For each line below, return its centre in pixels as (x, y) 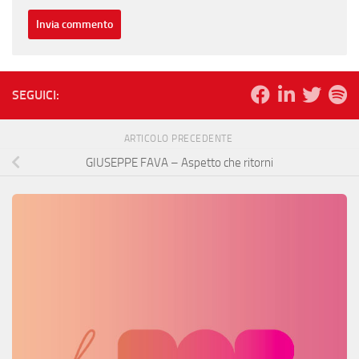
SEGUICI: (36, 95)
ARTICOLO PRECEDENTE (179, 138)
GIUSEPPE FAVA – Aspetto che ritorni (179, 162)
